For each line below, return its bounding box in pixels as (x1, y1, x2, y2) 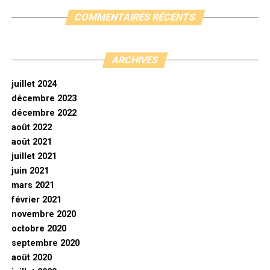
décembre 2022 (11, 108, 77, 119)
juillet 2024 (11, 79, 57, 90)
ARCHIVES (110, 54, 160, 66)
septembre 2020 (11, 238, 80, 249)
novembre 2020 (11, 209, 76, 220)
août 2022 (11, 122, 52, 133)
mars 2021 (11, 180, 54, 191)
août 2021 (11, 137, 52, 148)
